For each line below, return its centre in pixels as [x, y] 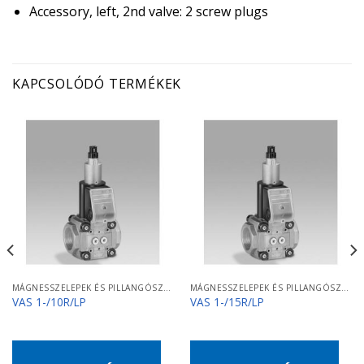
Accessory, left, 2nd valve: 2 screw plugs [148, 12]
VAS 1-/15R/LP [227, 302]
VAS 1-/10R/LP [49, 302]
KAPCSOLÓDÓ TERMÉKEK [97, 84]
